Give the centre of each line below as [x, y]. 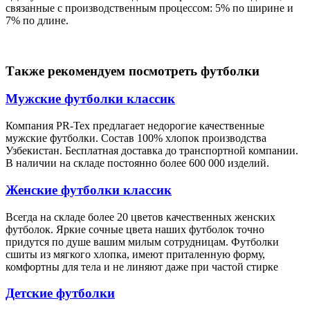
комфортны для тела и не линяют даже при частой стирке [142, 266]
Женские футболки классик [89, 190]
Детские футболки [60, 293]
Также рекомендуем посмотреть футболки [133, 71]
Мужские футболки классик [90, 99]
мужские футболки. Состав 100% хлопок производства [136, 138]
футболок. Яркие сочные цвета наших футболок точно [135, 229]
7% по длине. [37, 21]
